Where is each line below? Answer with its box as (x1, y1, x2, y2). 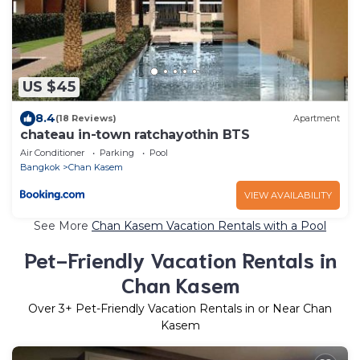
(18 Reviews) (55, 112, 117, 125)
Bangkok (20, 161, 60, 173)
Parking (100, 146, 134, 158)
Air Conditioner (20, 146, 84, 158)
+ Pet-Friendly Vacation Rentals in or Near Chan (65, 301, 332, 316)
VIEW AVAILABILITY (244, 189, 332, 201)
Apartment (293, 112, 340, 125)
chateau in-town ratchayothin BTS (20, 126, 250, 142)
